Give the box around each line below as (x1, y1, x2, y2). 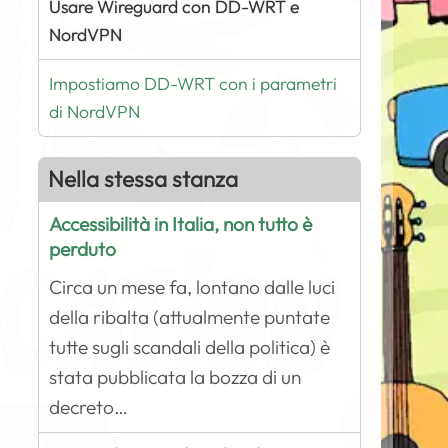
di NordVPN (49, 100, 141, 123)
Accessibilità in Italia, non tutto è (49, 212, 313, 236)
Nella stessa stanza (48, 165, 239, 193)
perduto (49, 237, 117, 261)
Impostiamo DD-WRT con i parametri (49, 72, 338, 95)
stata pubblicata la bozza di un (49, 365, 302, 389)
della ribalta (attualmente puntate (49, 305, 331, 329)
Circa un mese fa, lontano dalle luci (49, 275, 336, 299)
